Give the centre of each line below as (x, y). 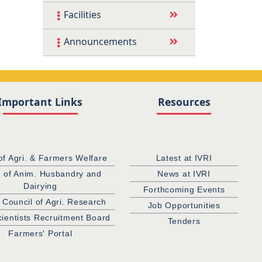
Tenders (184, 221)
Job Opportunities (184, 205)
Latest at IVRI (184, 158)
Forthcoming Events (184, 189)
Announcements (100, 42)
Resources (184, 101)
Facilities (82, 15)
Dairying (40, 186)
